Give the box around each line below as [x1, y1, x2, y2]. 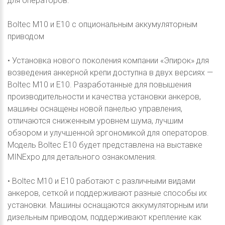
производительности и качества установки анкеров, [8, 91, 201, 101]
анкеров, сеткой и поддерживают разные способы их [8, 188, 207, 198]
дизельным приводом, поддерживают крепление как [8, 212, 201, 222]
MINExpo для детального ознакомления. [8, 152, 157, 162]
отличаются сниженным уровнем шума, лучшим [8, 116, 183, 126]
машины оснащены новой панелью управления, [8, 103, 182, 114]
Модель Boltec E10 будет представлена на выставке [8, 140, 202, 150]
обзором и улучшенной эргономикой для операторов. [8, 128, 209, 138]
